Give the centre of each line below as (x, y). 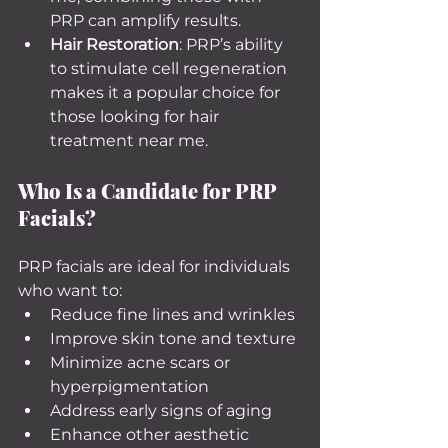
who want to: (70, 290)
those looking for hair (136, 116)
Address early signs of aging (161, 410)
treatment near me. (129, 140)
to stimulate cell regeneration (170, 68)
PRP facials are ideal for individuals (156, 266)
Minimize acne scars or (142, 362)
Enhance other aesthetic (151, 434)
